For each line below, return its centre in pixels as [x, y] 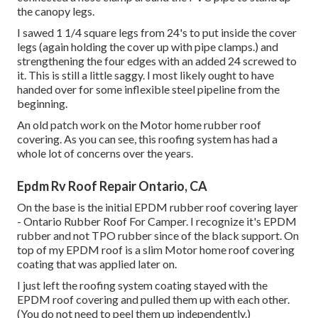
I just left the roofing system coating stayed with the [142, 285]
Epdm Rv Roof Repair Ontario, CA [112, 186]
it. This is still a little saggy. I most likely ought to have [146, 75]
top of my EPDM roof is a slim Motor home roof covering [156, 250]
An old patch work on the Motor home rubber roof [139, 125]
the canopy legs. [56, 11]
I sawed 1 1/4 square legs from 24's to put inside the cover [157, 33]
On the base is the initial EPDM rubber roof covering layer [158, 207]
